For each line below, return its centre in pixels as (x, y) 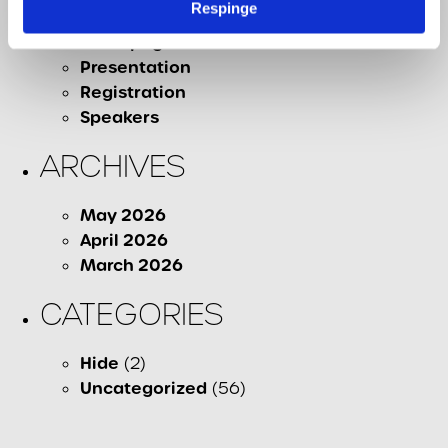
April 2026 (124, 240)
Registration (133, 92)
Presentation (135, 67)
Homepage (127, 42)
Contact (114, 17)
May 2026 (123, 215)
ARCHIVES (112, 166)
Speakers (119, 117)
